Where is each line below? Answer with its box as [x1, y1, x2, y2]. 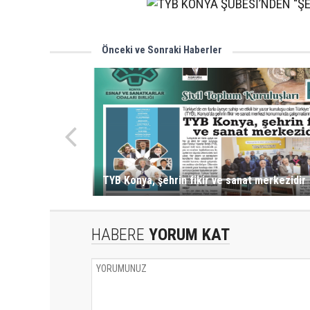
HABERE [91, 224, 145, 244]
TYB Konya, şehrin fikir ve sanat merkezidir [102, 173, 306, 187]
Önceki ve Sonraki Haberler [102, 43, 222, 56]
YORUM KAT [145, 224, 230, 244]
